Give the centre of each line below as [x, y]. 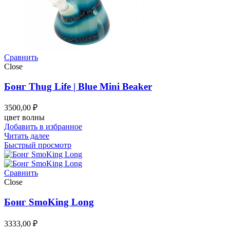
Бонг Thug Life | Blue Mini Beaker [78, 86]
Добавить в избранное [43, 127]
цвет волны [24, 118]
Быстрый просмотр [38, 145]
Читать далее [27, 136]
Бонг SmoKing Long [49, 202]
